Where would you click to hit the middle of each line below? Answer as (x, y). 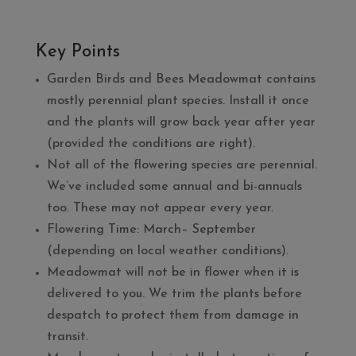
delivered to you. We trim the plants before (174, 294)
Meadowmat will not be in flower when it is (172, 273)
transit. (67, 337)
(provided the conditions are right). (151, 144)
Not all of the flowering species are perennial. (182, 165)
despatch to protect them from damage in (172, 315)
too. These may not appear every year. (160, 208)
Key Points (77, 52)
